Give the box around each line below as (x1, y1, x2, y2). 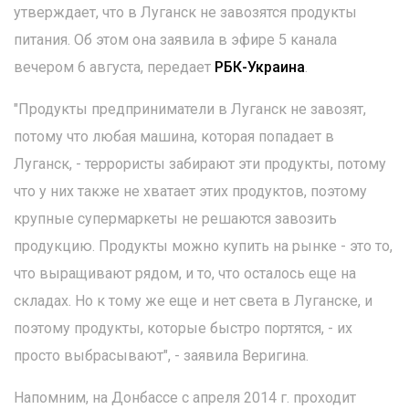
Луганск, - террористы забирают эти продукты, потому (14, 155, 386, 173)
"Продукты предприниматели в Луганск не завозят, (14, 100, 366, 118)
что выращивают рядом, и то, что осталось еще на (14, 265, 356, 282)
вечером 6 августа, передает (14, 58, 215, 76)
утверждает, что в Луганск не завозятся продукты (14, 4, 357, 21)
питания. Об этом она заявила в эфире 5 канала (14, 31, 337, 48)
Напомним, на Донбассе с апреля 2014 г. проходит (14, 389, 356, 406)
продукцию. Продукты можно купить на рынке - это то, (14, 237, 393, 255)
